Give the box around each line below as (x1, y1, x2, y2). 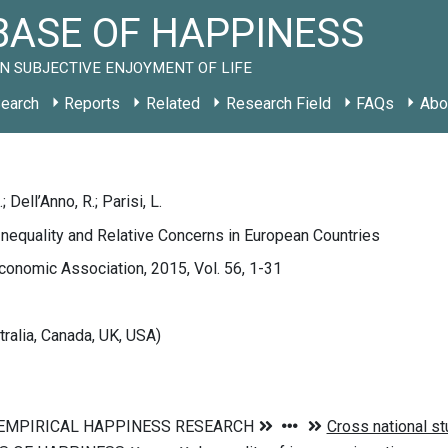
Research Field (225, 94, 331, 113)
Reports (64, 94, 121, 113)
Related (145, 94, 200, 113)
